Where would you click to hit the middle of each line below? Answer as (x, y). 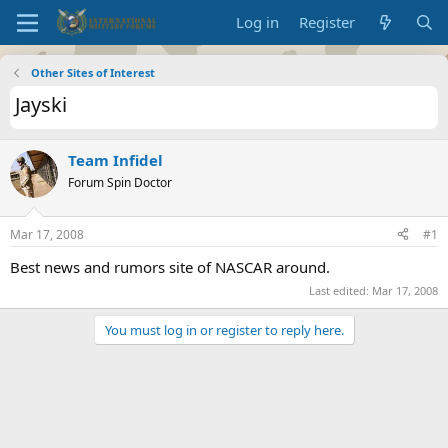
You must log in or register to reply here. (224, 330)
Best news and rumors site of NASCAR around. (170, 266)
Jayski (41, 104)
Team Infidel (115, 160)
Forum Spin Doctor (120, 182)
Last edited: (340, 290)
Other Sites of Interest (92, 72)
